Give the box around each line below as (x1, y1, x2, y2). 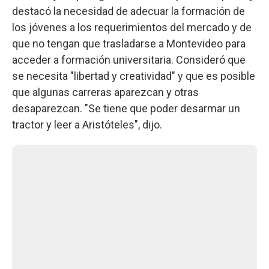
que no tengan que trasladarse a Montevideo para (12, 37, 246, 50)
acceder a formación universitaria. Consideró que (12, 53, 246, 66)
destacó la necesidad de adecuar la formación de (12, 5, 245, 17)
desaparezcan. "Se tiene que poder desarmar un (12, 102, 240, 115)
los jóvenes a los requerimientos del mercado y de (12, 21, 252, 34)
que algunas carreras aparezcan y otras (12, 86, 199, 98)
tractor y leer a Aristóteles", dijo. (12, 118, 162, 131)
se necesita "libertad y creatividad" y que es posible (12, 70, 255, 82)
